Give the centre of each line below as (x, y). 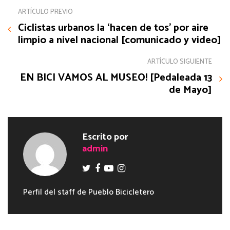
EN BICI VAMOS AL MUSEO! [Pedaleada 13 (116, 78)
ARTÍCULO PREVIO (45, 12)
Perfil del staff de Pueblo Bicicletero (89, 192)
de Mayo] (190, 90)
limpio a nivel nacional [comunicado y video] (120, 40)
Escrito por (105, 137)
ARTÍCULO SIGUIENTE (180, 62)
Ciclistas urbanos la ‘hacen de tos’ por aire (113, 28)
